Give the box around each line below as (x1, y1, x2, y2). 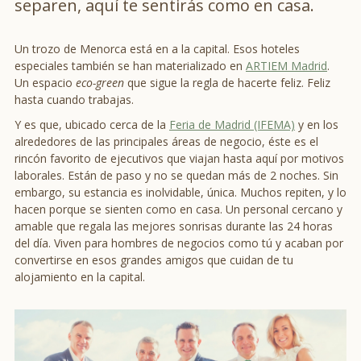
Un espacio (15, 75, 76, 90)
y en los (295, 117, 338, 132)
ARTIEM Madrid (246, 58, 327, 73)
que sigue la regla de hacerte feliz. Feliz (127, 75, 330, 90)
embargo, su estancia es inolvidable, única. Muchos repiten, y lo (15, 185, 346, 200)
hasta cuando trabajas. (15, 92, 134, 107)
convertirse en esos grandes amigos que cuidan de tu (15, 252, 293, 268)
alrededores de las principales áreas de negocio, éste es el (15, 134, 318, 149)
